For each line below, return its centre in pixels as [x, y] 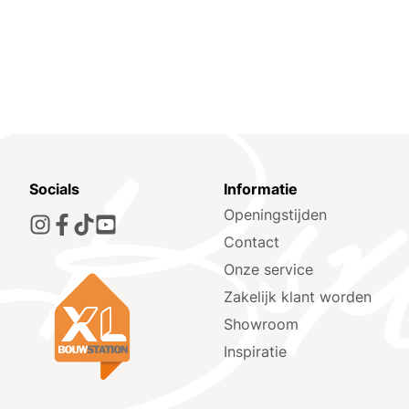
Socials [54, 189]
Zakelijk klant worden [298, 297]
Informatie [261, 189]
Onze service [269, 270]
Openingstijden [276, 215]
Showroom [262, 325]
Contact [252, 242]
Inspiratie [256, 352]
